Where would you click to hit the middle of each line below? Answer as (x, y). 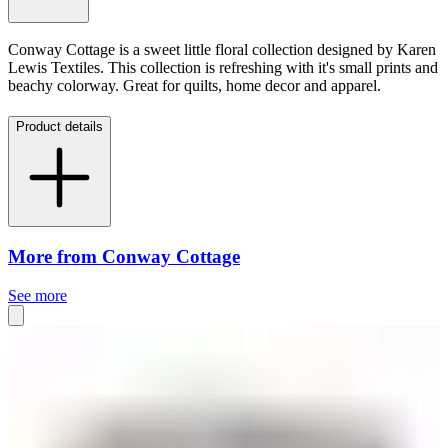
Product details (59, 127)
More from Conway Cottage (124, 256)
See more (37, 295)
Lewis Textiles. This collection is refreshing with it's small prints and (223, 68)
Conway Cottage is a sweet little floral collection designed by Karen (222, 50)
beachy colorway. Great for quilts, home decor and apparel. (194, 86)
